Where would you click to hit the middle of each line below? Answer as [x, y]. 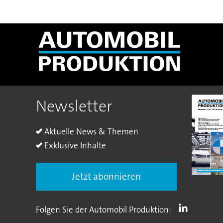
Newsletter [74, 106]
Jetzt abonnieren [107, 177]
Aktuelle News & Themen [91, 131]
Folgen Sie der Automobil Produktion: [103, 209]
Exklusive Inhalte [75, 145]
